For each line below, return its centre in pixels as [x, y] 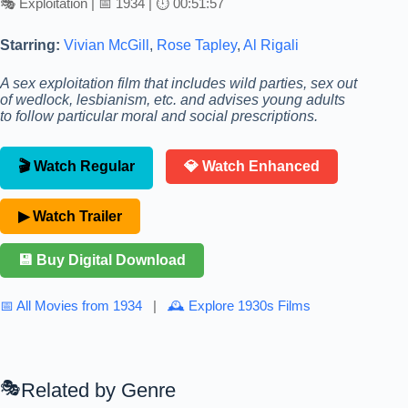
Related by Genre [98, 391]
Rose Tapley [197, 45]
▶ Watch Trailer [70, 216]
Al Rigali [271, 45]
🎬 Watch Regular [76, 166]
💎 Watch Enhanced [252, 166]
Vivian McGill [107, 45]
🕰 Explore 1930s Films [239, 305]
